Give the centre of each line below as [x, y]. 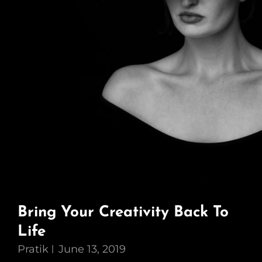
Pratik [33, 249]
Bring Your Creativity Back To [123, 213]
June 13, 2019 [92, 249]
